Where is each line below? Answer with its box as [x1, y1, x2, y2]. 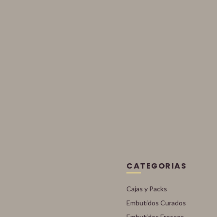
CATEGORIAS [126, 160, 187, 171]
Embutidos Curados [126, 199, 186, 207]
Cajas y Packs [126, 185, 168, 193]
